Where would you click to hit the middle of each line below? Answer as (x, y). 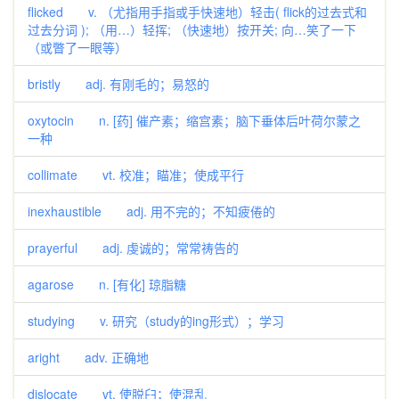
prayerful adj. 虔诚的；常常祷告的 (133, 248)
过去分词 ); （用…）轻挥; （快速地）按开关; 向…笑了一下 (192, 29)
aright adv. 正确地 (88, 357)
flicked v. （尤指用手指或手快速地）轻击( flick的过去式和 (197, 12)
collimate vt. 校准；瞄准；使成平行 (136, 175)
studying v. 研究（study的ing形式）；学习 (156, 321)
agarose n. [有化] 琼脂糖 (107, 284)
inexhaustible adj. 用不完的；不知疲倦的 (151, 211)
